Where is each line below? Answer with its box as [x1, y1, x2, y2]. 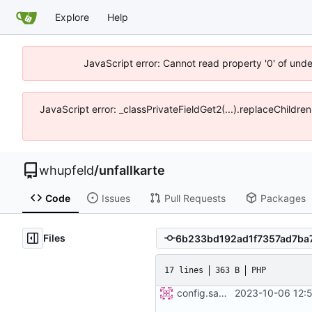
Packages [260, 192, 306, 204]
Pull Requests [164, 192, 226, 204]
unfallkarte [99, 163, 165, 178]
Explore [55, 10, 89, 23]
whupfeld [39, 163, 94, 178]
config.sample [219, 287, 227, 299]
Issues [101, 192, 130, 204]
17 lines [164, 265, 203, 275]
